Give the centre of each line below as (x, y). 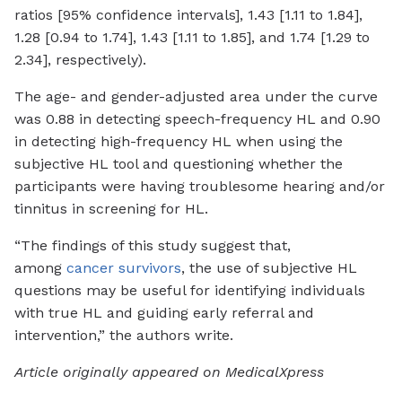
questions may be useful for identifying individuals (190, 291)
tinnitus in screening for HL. (111, 209)
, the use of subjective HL (269, 268)
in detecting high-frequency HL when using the (179, 142)
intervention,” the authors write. (124, 336)
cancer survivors (124, 268)
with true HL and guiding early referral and (164, 313)
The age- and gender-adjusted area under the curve (196, 97)
